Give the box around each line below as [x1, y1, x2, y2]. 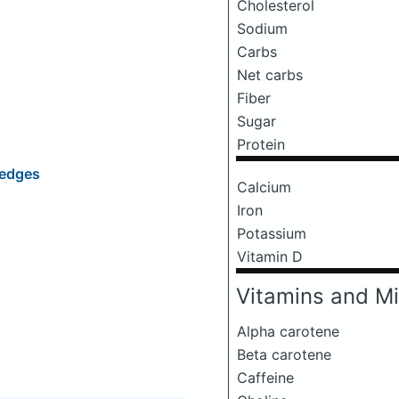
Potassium [237, 224, 306, 242]
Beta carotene [237, 346, 331, 363]
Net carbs [237, 66, 303, 84]
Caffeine [237, 369, 294, 387]
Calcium [237, 178, 291, 196]
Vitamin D [237, 248, 303, 265]
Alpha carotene [237, 322, 339, 340]
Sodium [237, 20, 288, 37]
